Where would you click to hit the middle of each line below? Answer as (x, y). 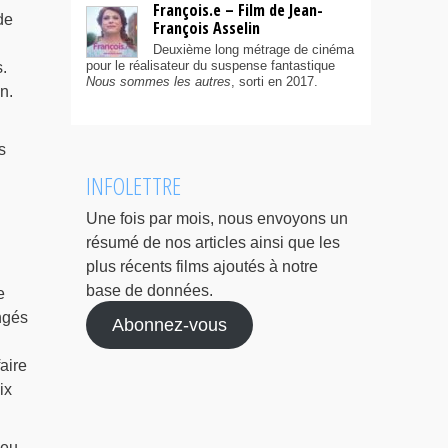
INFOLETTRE (133, 186)
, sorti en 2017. (274, 82)
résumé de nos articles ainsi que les (213, 243)
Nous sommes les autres (158, 82)
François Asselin (206, 28)
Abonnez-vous (169, 325)
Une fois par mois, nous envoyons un (217, 219)
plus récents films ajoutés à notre (202, 267)
